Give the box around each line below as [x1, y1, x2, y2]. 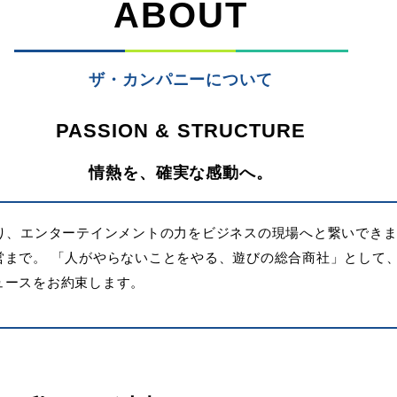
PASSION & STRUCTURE [55, 120, 307, 142]
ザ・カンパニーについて [89, 71, 273, 89]
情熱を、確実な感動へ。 [89, 164, 273, 182]
